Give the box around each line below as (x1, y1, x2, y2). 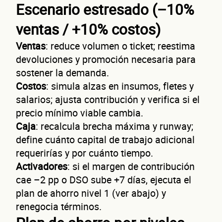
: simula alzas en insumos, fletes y (46, 79, 194, 93)
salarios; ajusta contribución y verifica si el (16, 92, 200, 106)
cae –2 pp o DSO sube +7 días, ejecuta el (16, 172, 191, 186)
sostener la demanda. (16, 65, 109, 79)
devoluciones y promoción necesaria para (16, 52, 196, 66)
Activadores (16, 159, 67, 173)
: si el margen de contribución (67, 159, 195, 173)
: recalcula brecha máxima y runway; (36, 119, 193, 133)
